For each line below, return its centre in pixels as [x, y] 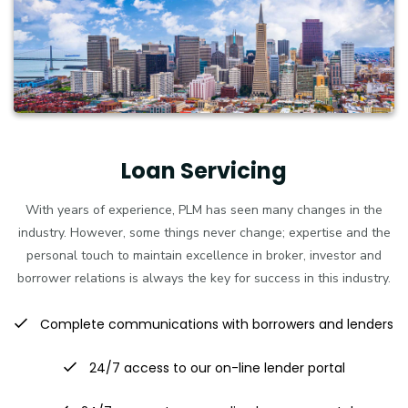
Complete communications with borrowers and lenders [215, 325]
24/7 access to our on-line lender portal [215, 368]
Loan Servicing [204, 171]
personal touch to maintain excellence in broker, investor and [204, 256]
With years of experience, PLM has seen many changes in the [204, 210]
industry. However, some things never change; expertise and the [204, 233]
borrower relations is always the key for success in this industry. [204, 279]
